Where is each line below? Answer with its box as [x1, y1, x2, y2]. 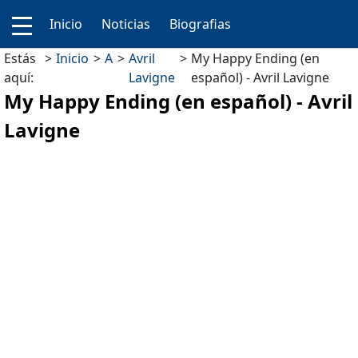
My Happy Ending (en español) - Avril [4, 88, 352, 114]
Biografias [169, 15, 231, 33]
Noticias [101, 15, 150, 33]
